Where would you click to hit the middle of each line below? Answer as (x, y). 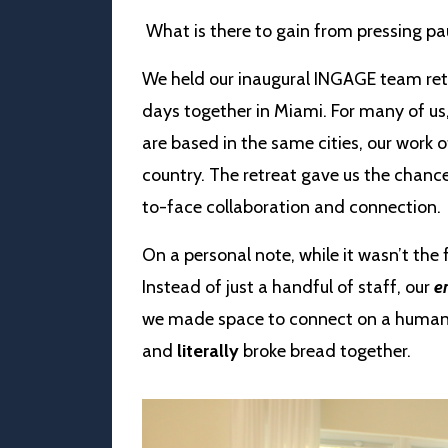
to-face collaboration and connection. (291, 206)
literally (208, 350)
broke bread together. (327, 350)
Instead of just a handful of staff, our (286, 286)
